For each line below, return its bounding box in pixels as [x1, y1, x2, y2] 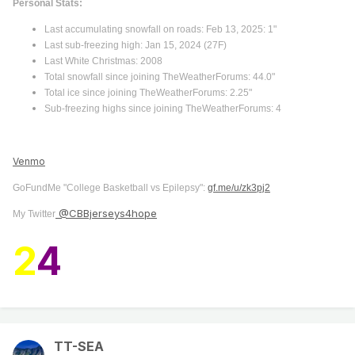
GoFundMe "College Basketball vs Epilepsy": [13, 182, 208, 193]
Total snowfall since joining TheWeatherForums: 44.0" [44, 71, 275, 82]
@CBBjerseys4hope [55, 207, 157, 220]
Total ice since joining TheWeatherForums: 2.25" [44, 87, 252, 98]
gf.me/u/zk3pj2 [208, 182, 270, 193]
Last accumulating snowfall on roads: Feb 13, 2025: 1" [44, 24, 277, 35]
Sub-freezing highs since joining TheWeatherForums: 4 [44, 103, 281, 114]
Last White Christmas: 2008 [44, 55, 162, 67]
